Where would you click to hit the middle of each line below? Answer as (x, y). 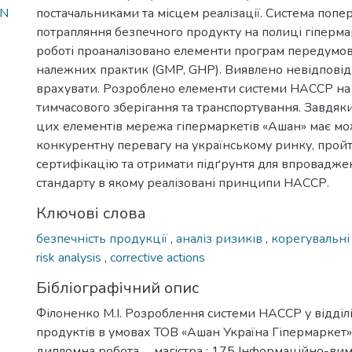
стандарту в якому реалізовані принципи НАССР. (183, 183)
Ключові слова (91, 213)
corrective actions (158, 258)
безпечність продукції (103, 239)
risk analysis (70, 258)
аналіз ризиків (221, 239)
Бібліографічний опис (117, 288)
